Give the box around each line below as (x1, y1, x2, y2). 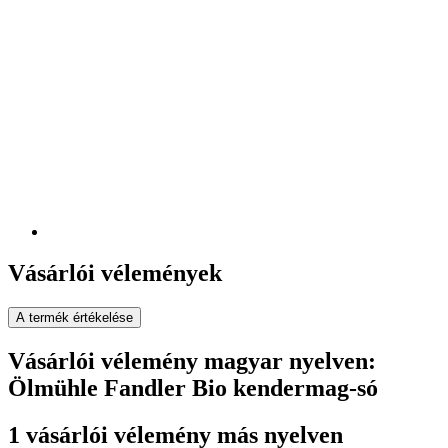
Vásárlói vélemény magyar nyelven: (8, 348, 376, 375)
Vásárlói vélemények (8, 260, 222, 287)
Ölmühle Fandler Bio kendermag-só (8, 375, 378, 402)
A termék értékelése (16, 310, 133, 326)
